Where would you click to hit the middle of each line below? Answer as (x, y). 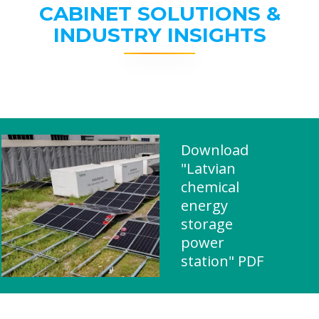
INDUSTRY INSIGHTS (159, 35)
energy (204, 205)
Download (215, 150)
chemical (210, 187)
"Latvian (208, 168)
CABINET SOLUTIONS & (159, 14)
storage (207, 224)
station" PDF (222, 261)
